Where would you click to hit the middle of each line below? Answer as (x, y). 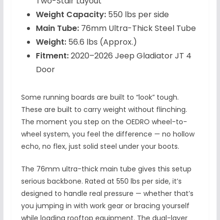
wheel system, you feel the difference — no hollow (108, 134)
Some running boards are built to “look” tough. (100, 97)
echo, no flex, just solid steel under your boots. (100, 146)
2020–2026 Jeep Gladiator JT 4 (130, 55)
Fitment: (52, 55)
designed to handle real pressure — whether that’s (107, 193)
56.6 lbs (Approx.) (101, 42)
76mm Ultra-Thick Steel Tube (137, 28)
